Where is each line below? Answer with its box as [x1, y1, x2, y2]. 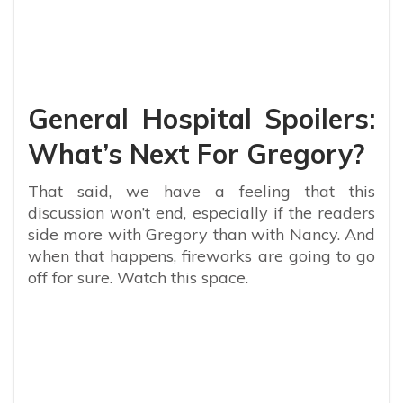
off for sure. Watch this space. [28, 266, 253, 288]
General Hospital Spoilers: [28, 101, 375, 136]
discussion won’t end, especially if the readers [28, 201, 375, 223]
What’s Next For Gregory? [28, 136, 364, 171]
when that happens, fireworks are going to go [28, 245, 375, 266]
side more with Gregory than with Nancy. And [28, 223, 375, 245]
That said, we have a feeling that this [28, 180, 375, 201]
